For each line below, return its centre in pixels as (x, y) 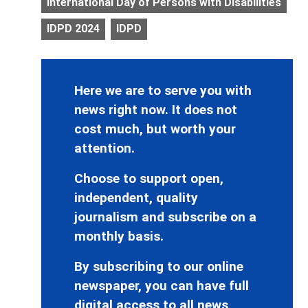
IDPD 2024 (73, 29)
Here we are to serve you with (163, 90)
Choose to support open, (149, 178)
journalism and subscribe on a (165, 217)
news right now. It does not (156, 109)
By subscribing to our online (159, 266)
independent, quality (136, 197)
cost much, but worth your (155, 129)
